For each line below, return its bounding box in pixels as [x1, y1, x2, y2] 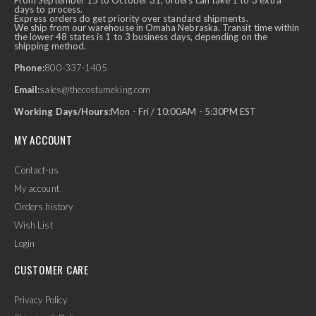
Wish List [14, 219, 53, 231]
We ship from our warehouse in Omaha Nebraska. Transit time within [14, 22, 300, 34]
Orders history [14, 201, 73, 213]
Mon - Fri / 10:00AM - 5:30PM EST [111, 106, 257, 118]
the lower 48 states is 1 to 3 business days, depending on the [14, 31, 267, 43]
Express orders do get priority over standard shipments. [14, 13, 248, 25]
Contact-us [14, 164, 59, 176]
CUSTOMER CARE [14, 262, 89, 278]
